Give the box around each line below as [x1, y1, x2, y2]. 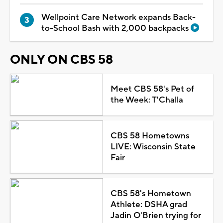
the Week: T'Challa [110, 94, 183, 106]
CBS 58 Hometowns [110, 130, 189, 141]
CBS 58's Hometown [110, 188, 191, 199]
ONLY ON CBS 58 [10, 51, 113, 68]
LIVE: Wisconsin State [110, 141, 196, 152]
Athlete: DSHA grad [110, 199, 187, 210]
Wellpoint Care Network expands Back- [41, 11, 196, 23]
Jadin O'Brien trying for [110, 210, 201, 221]
